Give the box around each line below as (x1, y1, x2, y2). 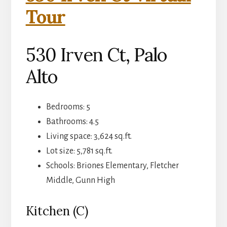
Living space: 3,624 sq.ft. (46, 132, 132, 141)
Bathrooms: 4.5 (46, 117, 99, 127)
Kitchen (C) (25, 203, 88, 219)
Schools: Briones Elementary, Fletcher (46, 161, 179, 171)
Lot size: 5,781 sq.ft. (46, 146, 112, 156)
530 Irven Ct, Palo (25, 43, 167, 67)
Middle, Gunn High (46, 176, 115, 185)
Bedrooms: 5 (46, 102, 90, 112)
